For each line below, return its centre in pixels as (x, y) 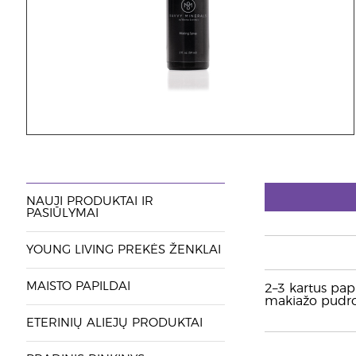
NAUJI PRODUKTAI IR (89, 201)
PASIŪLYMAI (62, 213)
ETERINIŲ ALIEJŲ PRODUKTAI (114, 323)
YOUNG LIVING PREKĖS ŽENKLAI (123, 250)
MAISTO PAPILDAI (78, 286)
